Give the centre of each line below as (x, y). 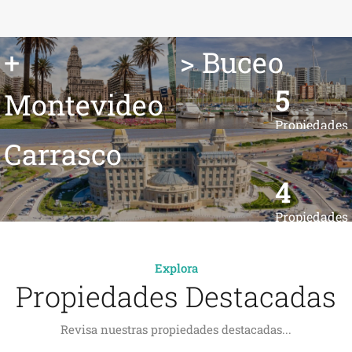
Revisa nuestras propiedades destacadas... (176, 329)
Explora (176, 268)
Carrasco (63, 154)
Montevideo (84, 104)
